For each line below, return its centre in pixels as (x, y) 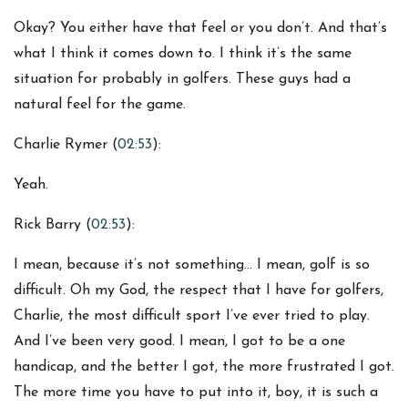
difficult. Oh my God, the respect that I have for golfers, (199, 291)
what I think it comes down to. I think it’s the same (183, 54)
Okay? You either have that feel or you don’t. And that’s (200, 29)
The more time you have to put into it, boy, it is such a (196, 393)
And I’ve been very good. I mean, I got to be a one (179, 342)
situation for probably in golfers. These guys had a (182, 80)
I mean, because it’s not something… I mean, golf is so (192, 265)
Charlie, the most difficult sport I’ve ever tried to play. (192, 316)
